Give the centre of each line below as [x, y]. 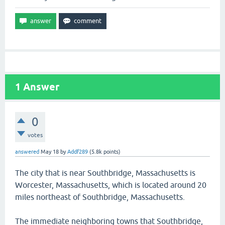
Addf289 [78, 152]
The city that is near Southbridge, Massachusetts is [105, 173]
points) [111, 152]
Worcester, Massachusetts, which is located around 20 [111, 185]
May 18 [50, 152]
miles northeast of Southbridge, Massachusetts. [100, 197]
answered [27, 152]
